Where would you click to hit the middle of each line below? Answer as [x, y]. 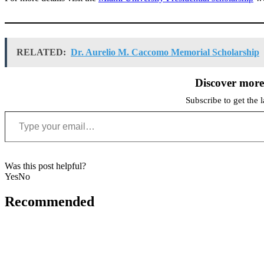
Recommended [49, 201]
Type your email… [19, 110]
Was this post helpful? [45, 166]
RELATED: [41, 52]
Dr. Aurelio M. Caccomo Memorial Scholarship [165, 52]
